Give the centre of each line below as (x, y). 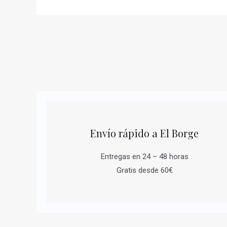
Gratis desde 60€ (144, 170)
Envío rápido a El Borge (145, 133)
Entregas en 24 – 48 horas (144, 156)
